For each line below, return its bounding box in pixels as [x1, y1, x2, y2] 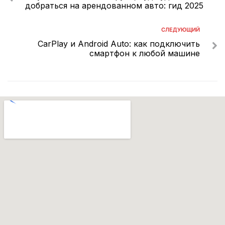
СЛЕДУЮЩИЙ [161, 26, 200, 33]
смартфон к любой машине [89, 48, 200, 58]
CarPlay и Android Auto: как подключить [38, 38, 200, 49]
